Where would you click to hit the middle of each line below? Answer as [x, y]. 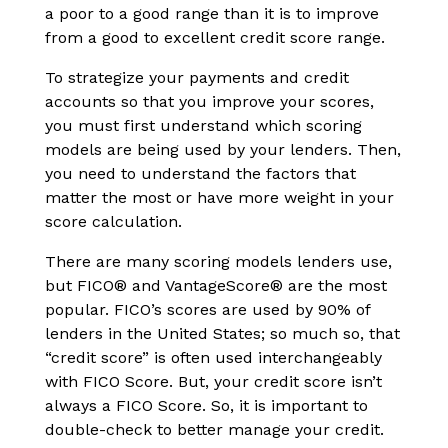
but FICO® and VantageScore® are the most [216, 286]
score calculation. [113, 222]
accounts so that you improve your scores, [209, 102]
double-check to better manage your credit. [214, 430]
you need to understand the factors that [200, 174]
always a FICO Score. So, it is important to [206, 406]
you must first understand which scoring [203, 126]
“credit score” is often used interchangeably [213, 358]
